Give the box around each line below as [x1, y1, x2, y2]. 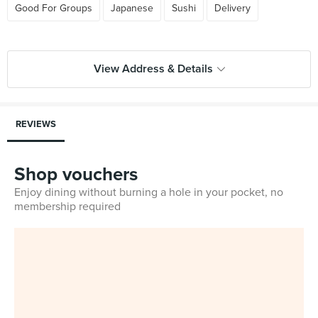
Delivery [214, 2, 251, 14]
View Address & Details [93, 62, 213, 76]
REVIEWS [16, 119, 56, 130]
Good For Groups [15, 2, 92, 14]
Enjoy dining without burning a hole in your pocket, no [14, 185, 283, 199]
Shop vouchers [14, 163, 138, 185]
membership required [14, 199, 121, 214]
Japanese [111, 2, 153, 14]
